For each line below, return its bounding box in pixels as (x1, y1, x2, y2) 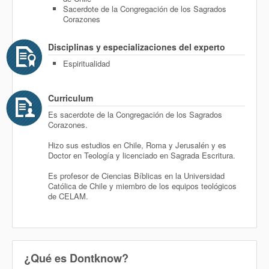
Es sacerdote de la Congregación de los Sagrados (48, 109, 222, 120)
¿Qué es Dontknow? (24, 250, 128, 266)
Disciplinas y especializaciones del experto (48, 41, 225, 53)
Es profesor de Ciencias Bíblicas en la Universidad (48, 170, 225, 181)
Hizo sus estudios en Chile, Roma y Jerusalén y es (48, 139, 226, 151)
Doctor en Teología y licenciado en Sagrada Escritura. (48, 150, 235, 161)
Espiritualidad (63, 58, 110, 69)
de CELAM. (48, 190, 88, 202)
